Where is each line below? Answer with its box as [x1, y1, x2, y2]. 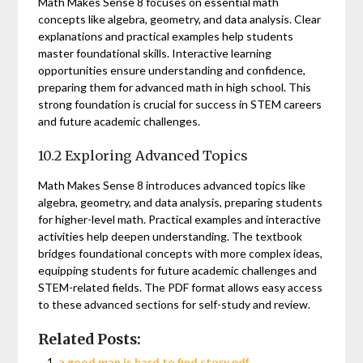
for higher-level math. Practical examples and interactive [38, 212, 322, 227]
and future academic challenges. [38, 114, 201, 129]
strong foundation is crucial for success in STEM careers [38, 97, 322, 112]
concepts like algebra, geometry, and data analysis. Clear [38, 12, 322, 27]
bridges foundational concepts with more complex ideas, [38, 246, 323, 261]
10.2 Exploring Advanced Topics [38, 147, 249, 164]
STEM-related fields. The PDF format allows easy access [38, 280, 323, 295]
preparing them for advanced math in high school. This [38, 80, 312, 95]
